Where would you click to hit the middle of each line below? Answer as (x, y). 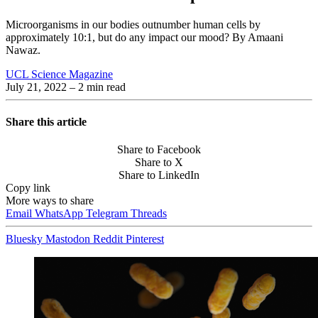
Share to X (159, 163)
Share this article (46, 122)
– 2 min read (96, 87)
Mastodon (69, 239)
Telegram (108, 214)
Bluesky (26, 239)
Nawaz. (23, 50)
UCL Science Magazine (59, 74)
